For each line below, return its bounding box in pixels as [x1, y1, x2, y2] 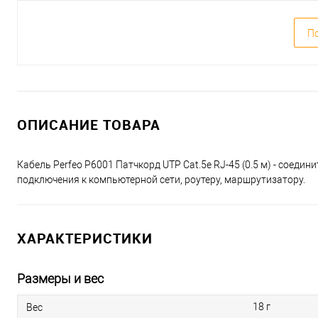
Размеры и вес [17, 271, 104, 286]
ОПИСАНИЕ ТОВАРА [17, 115, 160, 134]
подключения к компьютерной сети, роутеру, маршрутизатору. [17, 174, 305, 185]
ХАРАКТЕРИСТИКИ [17, 229, 153, 248]
